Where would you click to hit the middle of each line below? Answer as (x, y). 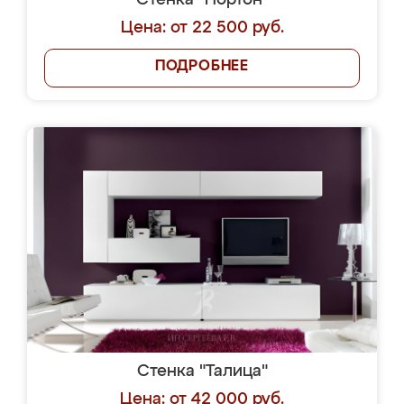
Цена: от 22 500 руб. (202, 28)
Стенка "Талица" (202, 372)
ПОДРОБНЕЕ (202, 67)
